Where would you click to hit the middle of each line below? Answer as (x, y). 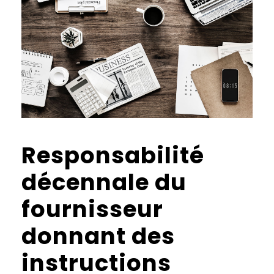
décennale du (104, 182)
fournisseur (92, 209)
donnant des (98, 236)
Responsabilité (113, 155)
